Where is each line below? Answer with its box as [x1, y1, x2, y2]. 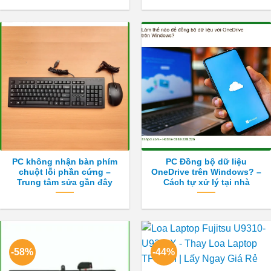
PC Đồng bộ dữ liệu [166, 157, 247, 167]
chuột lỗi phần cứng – [19, 168, 111, 177]
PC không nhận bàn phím [12, 157, 117, 167]
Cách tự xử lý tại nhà [163, 178, 250, 188]
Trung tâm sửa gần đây [17, 178, 113, 188]
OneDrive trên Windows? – [151, 168, 261, 177]
